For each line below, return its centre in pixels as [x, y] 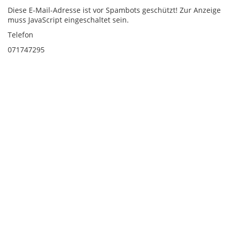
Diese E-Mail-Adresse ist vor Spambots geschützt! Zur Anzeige [114, 10]
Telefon [21, 34]
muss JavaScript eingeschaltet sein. [68, 20]
